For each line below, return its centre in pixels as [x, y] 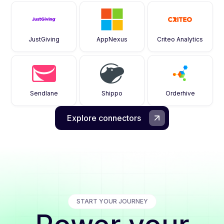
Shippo [112, 93]
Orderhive [180, 93]
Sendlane [44, 93]
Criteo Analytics [180, 39]
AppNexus [112, 39]
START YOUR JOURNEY [112, 201]
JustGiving [44, 39]
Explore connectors [104, 118]
